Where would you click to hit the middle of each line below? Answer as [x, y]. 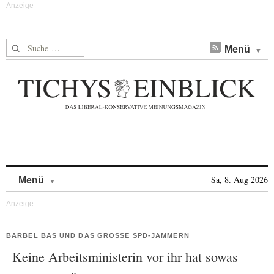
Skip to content [88, 174]
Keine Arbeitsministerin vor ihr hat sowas [125, 257]
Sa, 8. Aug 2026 [239, 180]
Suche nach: [30, 46]
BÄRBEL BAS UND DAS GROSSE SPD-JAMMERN [95, 235]
